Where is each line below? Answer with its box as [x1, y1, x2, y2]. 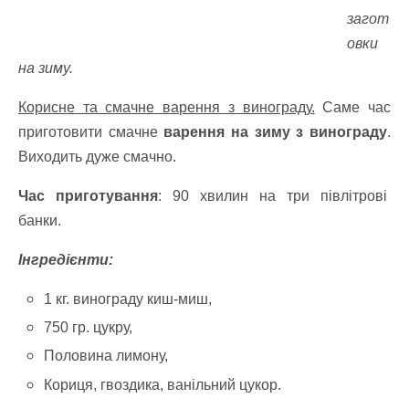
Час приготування [18, 188, 158, 204]
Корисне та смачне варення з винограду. [18, 100, 315, 115]
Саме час [314, 100, 392, 115]
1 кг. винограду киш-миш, [44, 291, 213, 307]
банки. [18, 213, 61, 228]
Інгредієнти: [18, 252, 113, 267]
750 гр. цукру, [44, 320, 133, 336]
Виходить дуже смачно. [18, 149, 176, 164]
